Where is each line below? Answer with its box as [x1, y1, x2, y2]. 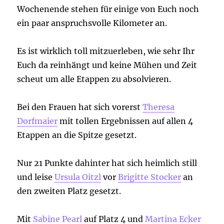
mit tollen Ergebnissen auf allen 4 [57, 116, 193, 126]
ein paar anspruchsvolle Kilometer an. [17, 18, 167, 28]
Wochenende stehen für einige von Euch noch [17, 4, 199, 14]
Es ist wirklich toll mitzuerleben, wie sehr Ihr [17, 46, 195, 56]
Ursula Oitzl [54, 172, 101, 182]
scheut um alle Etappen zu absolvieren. [17, 74, 171, 84]
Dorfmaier [17, 116, 58, 126]
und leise [17, 172, 55, 182]
